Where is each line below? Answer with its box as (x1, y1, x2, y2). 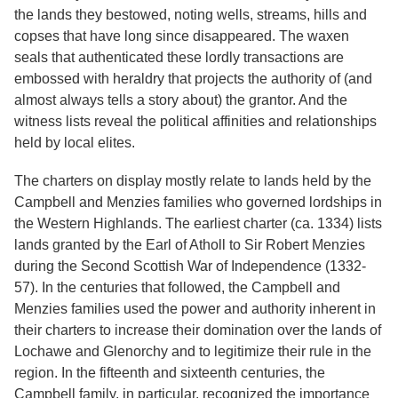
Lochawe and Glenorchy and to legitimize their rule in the (14, 343, 371, 359)
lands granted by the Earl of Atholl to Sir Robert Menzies (14, 236, 365, 252)
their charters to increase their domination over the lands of (14, 322, 381, 338)
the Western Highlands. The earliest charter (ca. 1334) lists (14, 215, 382, 231)
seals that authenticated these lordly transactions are (14, 49, 344, 65)
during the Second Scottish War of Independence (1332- (14, 258, 366, 274)
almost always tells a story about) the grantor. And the (14, 92, 347, 107)
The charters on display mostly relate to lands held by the (14, 172, 371, 188)
